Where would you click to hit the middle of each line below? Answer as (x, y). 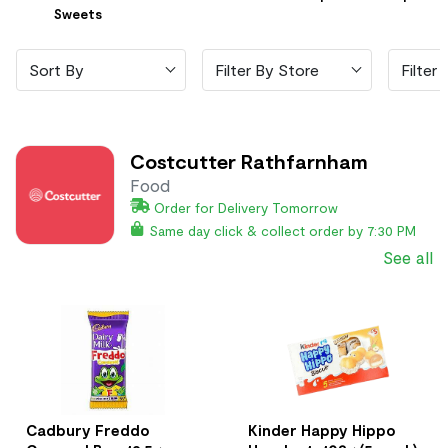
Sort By (56, 69)
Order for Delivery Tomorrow (246, 208)
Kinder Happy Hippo (321, 429)
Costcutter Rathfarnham (249, 161)
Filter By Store (267, 69)
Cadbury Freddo (88, 429)
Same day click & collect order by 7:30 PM (282, 230)
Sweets (78, 13)
